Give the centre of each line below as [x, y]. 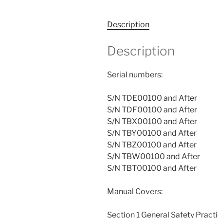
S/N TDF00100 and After [152, 110]
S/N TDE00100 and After [152, 98]
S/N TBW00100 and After [154, 157]
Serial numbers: [135, 75]
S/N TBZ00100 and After [152, 145]
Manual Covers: [135, 192]
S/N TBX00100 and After [152, 122]
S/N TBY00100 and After [152, 133]
